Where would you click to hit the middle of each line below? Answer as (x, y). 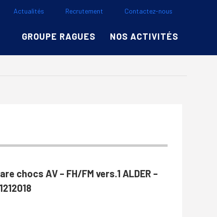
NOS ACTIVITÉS (144, 36)
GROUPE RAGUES (59, 36)
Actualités (29, 11)
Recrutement (84, 11)
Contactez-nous (148, 11)
